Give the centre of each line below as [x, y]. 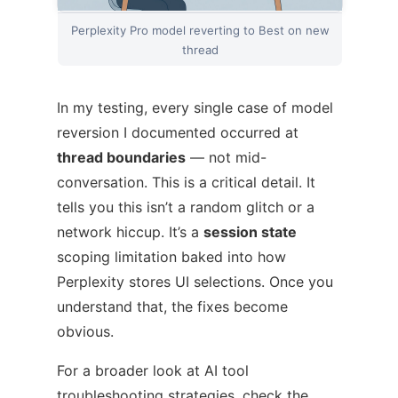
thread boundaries [121, 157]
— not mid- [226, 157]
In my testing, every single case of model [195, 107]
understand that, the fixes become [172, 306]
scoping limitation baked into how [171, 256]
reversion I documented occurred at [178, 132]
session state [250, 231]
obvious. [85, 331]
